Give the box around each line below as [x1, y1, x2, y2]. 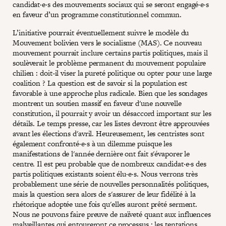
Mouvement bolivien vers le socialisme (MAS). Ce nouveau [13, 37, 202, 48]
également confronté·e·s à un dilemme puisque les [13, 138, 173, 149]
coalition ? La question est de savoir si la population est [13, 77, 188, 88]
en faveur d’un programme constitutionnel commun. [13, 9, 182, 20]
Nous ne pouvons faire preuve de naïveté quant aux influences [13, 208, 211, 219]
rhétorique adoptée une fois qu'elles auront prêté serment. [13, 198, 198, 209]
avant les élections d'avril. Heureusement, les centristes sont [13, 128, 204, 139]
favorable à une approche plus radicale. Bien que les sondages [13, 87, 207, 98]
